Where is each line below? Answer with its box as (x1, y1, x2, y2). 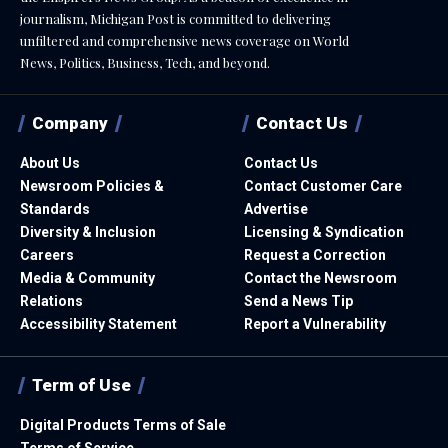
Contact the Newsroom (244, 270, 397, 287)
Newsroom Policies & (20, 178, 164, 195)
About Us (20, 155, 80, 172)
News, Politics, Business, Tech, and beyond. (20, 54, 270, 72)
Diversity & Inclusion (20, 224, 156, 241)
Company (32, 113, 108, 134)
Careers (20, 247, 74, 264)
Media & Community (20, 270, 155, 287)
